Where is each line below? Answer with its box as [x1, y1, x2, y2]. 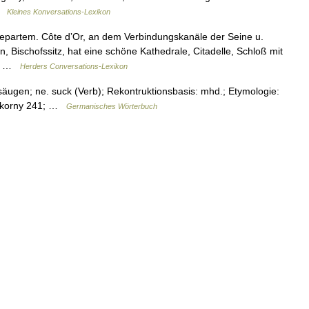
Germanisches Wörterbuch [66, 101, 157, 110]
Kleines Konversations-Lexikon [7, 7, 110, 16]
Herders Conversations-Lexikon [20, 61, 128, 70]
